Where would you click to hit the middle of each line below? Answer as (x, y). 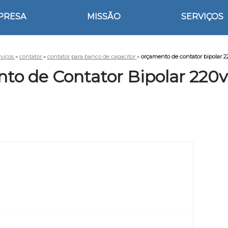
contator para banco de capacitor (92, 56)
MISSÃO (104, 17)
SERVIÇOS (203, 17)
